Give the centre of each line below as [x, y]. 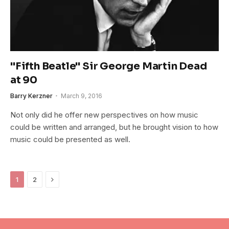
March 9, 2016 [82, 96]
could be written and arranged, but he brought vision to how [114, 127]
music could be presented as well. [70, 140]
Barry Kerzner [31, 96]
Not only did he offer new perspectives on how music [104, 115]
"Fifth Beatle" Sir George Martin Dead [109, 66]
